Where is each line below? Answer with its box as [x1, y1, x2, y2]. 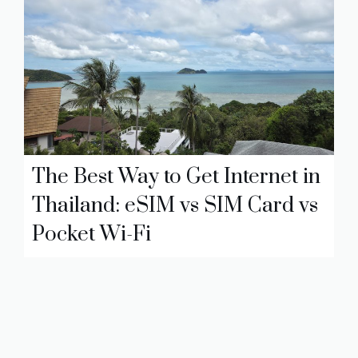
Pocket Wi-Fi [32, 221, 151, 248]
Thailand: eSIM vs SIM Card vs [32, 192, 318, 219]
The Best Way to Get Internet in [32, 163, 320, 190]
